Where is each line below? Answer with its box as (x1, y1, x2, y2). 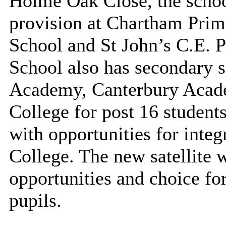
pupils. (9, 189, 62, 211)
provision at (9, 12, 106, 33)
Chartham (106, 12, 183, 33)
